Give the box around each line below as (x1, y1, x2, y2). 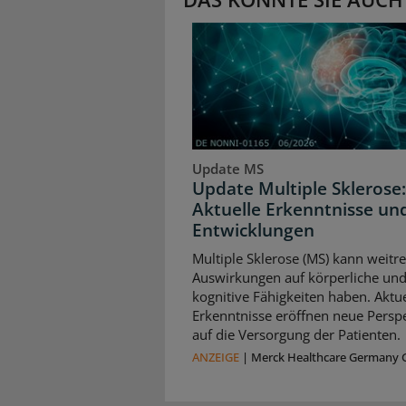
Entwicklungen (192, 217, 314, 242)
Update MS (192, 159, 264, 178)
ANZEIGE (192, 348, 239, 365)
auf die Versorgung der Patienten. (192, 325, 401, 344)
